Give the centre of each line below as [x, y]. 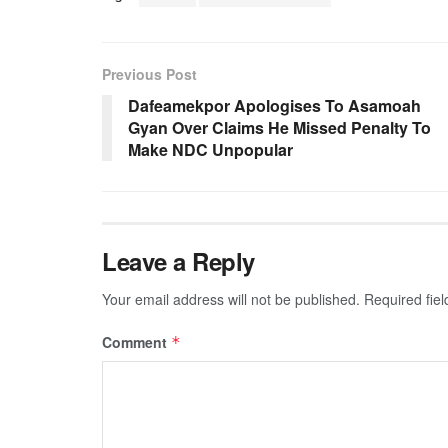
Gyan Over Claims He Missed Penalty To [279, 128]
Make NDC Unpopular [210, 150]
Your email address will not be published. [231, 299]
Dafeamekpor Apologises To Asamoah [274, 106]
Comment [136, 342]
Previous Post [149, 74]
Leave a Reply [178, 261]
